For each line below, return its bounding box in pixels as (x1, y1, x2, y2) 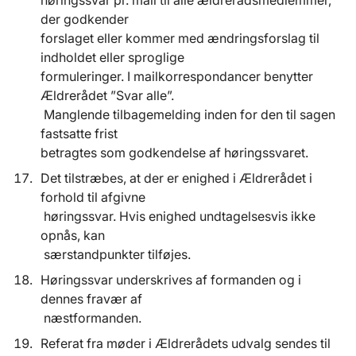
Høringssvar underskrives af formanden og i (41, 272, 301, 288)
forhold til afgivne (41, 189, 149, 206)
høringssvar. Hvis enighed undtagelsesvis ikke (41, 208, 315, 225)
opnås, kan (41, 227, 108, 244)
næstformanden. (41, 310, 141, 327)
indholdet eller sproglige (41, 49, 188, 66)
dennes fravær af (41, 291, 145, 308)
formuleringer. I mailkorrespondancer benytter (41, 68, 313, 85)
